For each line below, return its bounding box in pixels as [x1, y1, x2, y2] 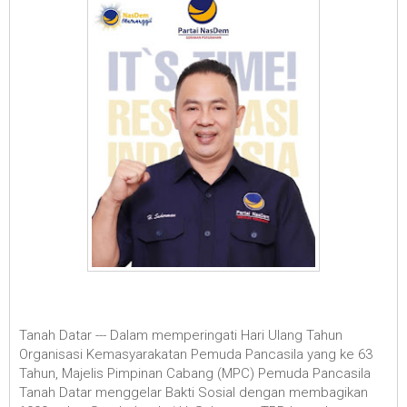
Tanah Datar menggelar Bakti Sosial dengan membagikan [19, 383, 368, 401]
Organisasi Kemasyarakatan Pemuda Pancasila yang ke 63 [19, 345, 372, 362]
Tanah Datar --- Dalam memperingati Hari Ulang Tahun [19, 326, 342, 343]
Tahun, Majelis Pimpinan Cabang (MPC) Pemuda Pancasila [19, 364, 371, 382]
